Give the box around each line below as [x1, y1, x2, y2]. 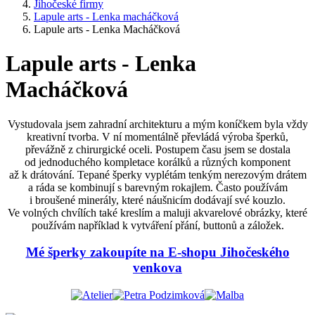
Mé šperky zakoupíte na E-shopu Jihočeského [25, 245, 290, 260]
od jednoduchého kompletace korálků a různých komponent [25, 155, 290, 168]
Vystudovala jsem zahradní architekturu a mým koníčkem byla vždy [7, 117, 308, 130]
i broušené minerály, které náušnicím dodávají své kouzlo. [30, 193, 285, 206]
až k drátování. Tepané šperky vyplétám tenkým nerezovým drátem [8, 168, 307, 181]
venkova [133, 260, 182, 276]
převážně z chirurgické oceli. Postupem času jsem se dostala [25, 143, 290, 155]
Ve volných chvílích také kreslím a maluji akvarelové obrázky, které [8, 206, 307, 219]
